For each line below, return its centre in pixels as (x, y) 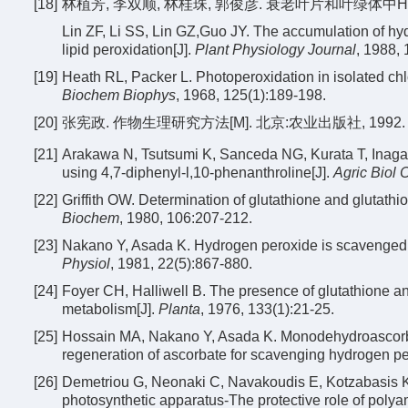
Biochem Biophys (119, 95)
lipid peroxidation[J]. (128, 50)
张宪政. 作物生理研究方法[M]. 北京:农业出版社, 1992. (234, 122)
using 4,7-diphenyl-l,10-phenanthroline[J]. (198, 173)
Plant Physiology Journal (275, 50)
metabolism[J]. (110, 309)
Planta (179, 309)
